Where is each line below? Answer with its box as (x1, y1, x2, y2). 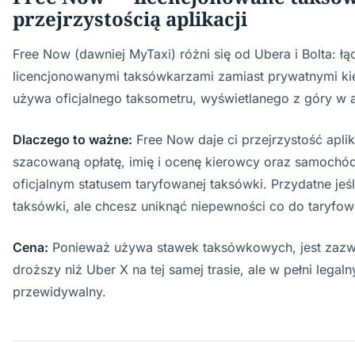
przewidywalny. (13, 284, 106, 300)
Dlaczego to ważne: (13, 132, 132, 147)
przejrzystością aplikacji (13, 6, 247, 32)
